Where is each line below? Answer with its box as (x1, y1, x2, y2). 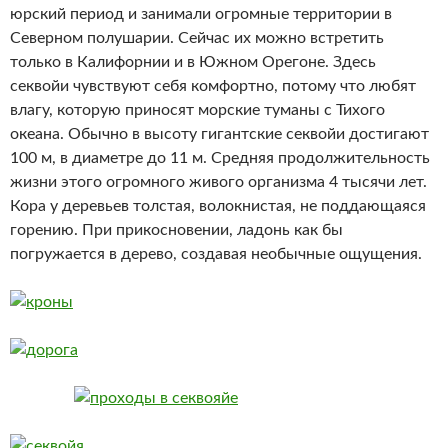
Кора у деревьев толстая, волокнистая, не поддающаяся (10, 197, 426, 214)
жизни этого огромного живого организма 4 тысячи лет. (10, 173, 427, 190)
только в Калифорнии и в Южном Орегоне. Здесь (10, 53, 376, 70)
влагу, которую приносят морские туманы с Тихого (10, 101, 385, 118)
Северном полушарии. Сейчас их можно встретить (10, 29, 384, 46)
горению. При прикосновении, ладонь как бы (10, 221, 343, 238)
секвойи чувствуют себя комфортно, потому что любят (10, 77, 416, 94)
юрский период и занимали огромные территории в (10, 5, 392, 22)
